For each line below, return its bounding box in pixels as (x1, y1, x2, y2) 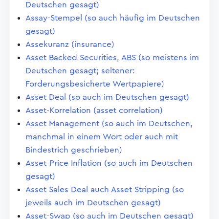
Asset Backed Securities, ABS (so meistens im (25, 53, 199, 62)
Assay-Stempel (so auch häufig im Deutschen (25, 14, 200, 22)
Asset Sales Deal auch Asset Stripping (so (25, 185, 184, 194)
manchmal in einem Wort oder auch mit (25, 132, 178, 141)
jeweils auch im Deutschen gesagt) (25, 198, 161, 207)
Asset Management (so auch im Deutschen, (25, 119, 193, 128)
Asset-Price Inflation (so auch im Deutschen (25, 159, 193, 167)
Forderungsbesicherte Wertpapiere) (25, 80, 164, 88)
